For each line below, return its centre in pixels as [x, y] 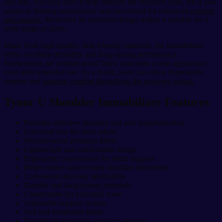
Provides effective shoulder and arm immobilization [104, 123]
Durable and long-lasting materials [77, 185]
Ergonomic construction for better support [89, 159]
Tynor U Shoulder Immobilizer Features [107, 102]
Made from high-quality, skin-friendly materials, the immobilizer [104, 45]
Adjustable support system [65, 203]
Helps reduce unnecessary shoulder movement [96, 167]
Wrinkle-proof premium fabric [71, 141]
